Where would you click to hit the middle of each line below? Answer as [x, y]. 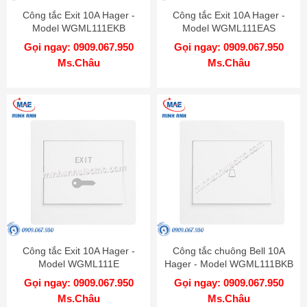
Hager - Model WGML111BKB [229, 263]
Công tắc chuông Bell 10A [229, 250]
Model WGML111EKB [78, 28]
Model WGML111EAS [229, 28]
